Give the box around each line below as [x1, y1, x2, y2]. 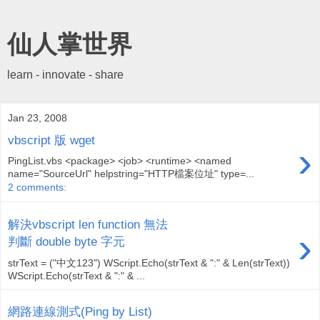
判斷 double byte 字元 [8, 234, 125, 249]
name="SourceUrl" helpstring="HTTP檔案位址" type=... [8, 168, 254, 180]
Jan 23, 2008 [8, 112, 67, 124]
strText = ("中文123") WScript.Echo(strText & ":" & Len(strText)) [8, 256, 290, 269]
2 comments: [8, 181, 66, 194]
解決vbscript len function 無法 [8, 216, 168, 231]
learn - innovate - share [7, 69, 124, 81]
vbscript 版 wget [8, 132, 95, 147]
